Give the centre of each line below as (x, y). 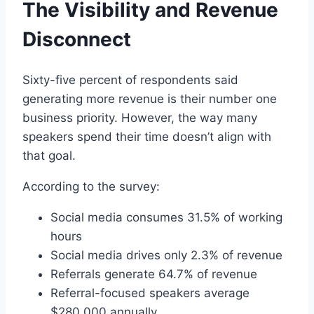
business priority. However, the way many (140, 117)
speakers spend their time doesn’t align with (147, 136)
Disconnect (77, 40)
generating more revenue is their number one (150, 98)
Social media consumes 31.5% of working (166, 217)
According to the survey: (91, 186)
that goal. (49, 155)
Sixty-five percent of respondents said (130, 80)
